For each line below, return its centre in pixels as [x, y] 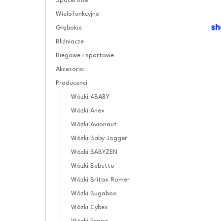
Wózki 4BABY [90, 97]
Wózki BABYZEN [94, 152]
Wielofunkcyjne [77, 14]
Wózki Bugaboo [94, 193]
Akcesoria [70, 69]
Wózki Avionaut [94, 124]
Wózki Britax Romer [100, 180]
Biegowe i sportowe [85, 55]
